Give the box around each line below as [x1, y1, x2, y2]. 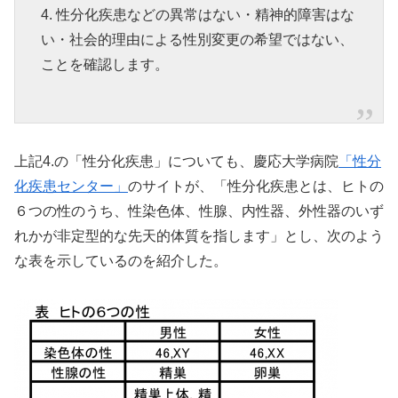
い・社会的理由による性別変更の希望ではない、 [40, 31, 354, 47]
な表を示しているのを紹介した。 [14, 252, 227, 268]
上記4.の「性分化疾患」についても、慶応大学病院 [14, 153, 338, 169]
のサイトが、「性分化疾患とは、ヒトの [128, 178, 384, 194]
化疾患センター [14, 178, 114, 194]
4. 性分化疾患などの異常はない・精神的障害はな [40, 6, 354, 22]
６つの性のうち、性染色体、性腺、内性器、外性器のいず [14, 203, 384, 219]
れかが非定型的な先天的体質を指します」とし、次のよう [14, 227, 384, 243]
